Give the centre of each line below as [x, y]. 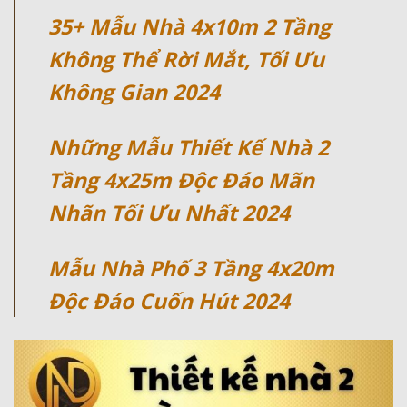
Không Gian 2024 [134, 91]
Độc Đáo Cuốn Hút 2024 [169, 300]
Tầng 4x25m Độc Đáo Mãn [181, 179]
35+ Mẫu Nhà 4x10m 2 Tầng [189, 26]
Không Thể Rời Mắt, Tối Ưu [186, 59]
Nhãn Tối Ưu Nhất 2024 [169, 212]
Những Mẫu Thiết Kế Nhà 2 [189, 147]
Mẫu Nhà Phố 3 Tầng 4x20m [191, 268]
